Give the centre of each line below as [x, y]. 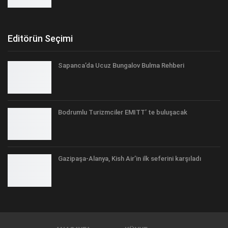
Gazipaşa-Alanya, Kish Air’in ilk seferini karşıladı [130, 159]
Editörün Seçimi [40, 38]
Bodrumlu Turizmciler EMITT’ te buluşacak [123, 112]
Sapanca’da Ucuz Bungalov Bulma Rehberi [121, 65]
